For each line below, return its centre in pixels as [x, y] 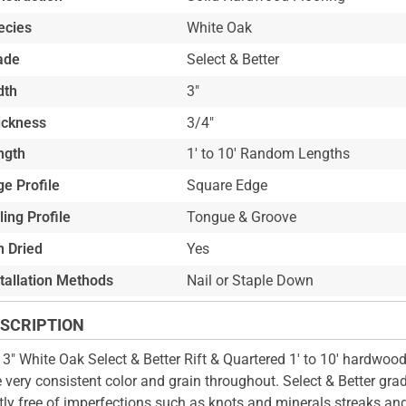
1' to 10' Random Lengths [268, 154]
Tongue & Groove [241, 217]
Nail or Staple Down [250, 280]
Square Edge [227, 186]
